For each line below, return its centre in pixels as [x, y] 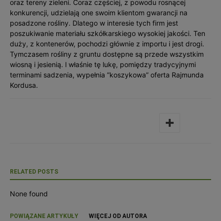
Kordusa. [24, 85]
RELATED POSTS [34, 172]
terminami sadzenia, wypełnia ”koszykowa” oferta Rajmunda [107, 75]
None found [29, 194]
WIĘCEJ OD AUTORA [118, 216]
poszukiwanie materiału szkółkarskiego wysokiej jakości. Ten [108, 33]
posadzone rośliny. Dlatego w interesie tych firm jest [94, 23]
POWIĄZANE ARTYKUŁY [44, 216]
